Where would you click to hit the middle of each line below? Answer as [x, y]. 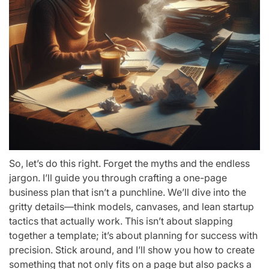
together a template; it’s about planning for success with [133, 235]
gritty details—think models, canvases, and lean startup [131, 207]
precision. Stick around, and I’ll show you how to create [132, 250]
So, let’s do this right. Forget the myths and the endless [129, 163]
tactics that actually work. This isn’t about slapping [121, 221]
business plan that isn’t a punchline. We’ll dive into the [128, 192]
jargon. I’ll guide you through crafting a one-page [118, 178]
